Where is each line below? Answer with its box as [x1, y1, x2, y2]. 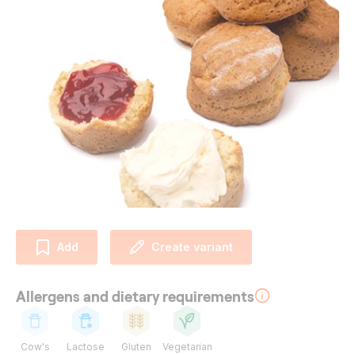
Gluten [121, 340, 151, 353]
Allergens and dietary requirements [16, 286, 254, 305]
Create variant [151, 239, 233, 254]
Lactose [67, 340, 105, 353]
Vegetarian [162, 340, 212, 353]
